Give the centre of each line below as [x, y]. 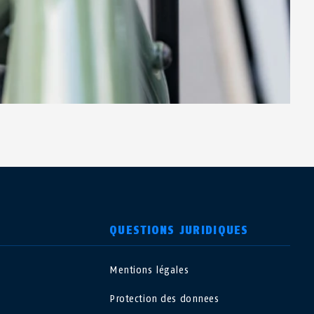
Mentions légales [149, 270]
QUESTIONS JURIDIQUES [179, 230]
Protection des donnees [164, 299]
